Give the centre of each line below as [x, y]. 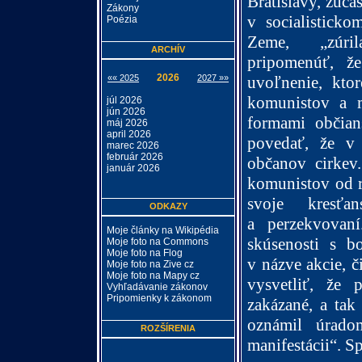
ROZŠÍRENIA [168, 328]
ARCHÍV [168, 49]
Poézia [122, 19]
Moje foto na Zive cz [150, 264]
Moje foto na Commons [158, 242]
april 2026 [129, 134]
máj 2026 [127, 123]
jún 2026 [126, 112]
